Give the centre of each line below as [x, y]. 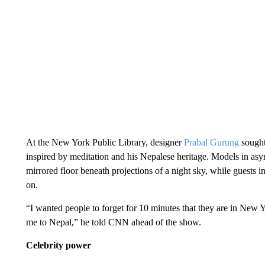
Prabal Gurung [212, 142]
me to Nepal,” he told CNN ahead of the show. [113, 222]
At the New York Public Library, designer [105, 142]
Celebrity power [58, 245]
